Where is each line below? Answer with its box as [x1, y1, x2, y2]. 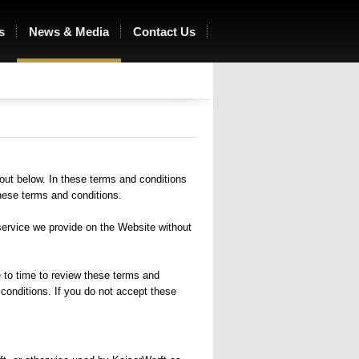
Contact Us [133, 25, 196, 38]
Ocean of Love [42, 29, 154, 46]
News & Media [29, 25, 109, 38]
